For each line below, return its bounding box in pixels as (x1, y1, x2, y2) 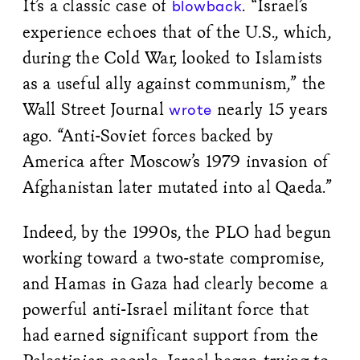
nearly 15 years (211, 98, 329, 121)
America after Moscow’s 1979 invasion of (22, 150, 329, 173)
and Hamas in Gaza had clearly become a (22, 272, 329, 295)
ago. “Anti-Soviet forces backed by (22, 125, 274, 147)
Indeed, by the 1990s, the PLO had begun (22, 221, 332, 243)
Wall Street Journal (22, 98, 169, 121)
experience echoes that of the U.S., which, (22, 21, 331, 43)
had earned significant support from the (22, 324, 319, 346)
